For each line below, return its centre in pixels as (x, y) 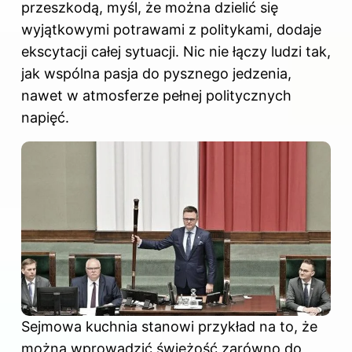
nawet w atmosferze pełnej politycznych (156, 96)
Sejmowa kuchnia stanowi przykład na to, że (169, 326)
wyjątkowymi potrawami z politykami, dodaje (171, 30)
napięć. (45, 118)
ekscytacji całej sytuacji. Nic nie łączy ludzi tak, (176, 52)
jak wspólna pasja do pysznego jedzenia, (156, 74)
